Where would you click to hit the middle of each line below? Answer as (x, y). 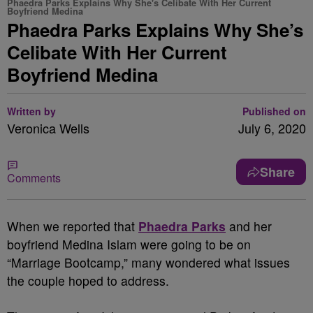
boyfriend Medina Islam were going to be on (129, 244)
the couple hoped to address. (88, 281)
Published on (274, 111)
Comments (34, 178)
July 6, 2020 (272, 128)
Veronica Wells (48, 128)
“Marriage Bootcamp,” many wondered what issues (148, 262)
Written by (31, 111)
